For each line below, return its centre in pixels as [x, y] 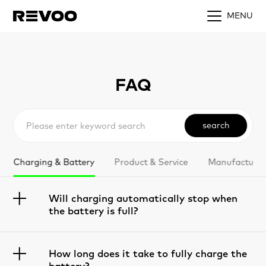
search [216, 125]
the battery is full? [94, 211]
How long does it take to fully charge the [148, 253]
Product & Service [151, 161]
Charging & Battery [54, 161]
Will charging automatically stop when [143, 198]
